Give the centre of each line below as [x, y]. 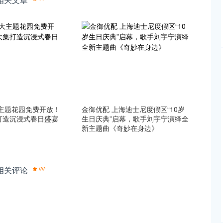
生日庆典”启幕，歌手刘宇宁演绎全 [135, 118]
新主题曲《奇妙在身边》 [120, 128]
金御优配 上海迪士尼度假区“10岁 [133, 109]
